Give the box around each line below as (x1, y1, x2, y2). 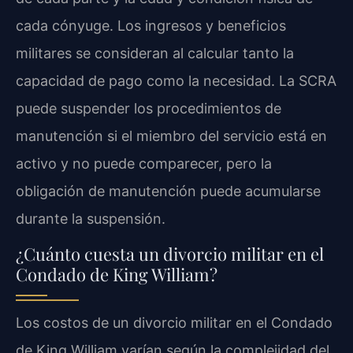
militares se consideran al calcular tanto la (16, 45, 294, 62)
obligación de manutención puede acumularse (16, 183, 321, 200)
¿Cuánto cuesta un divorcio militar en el (16, 242, 324, 266)
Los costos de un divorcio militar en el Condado (16, 314, 333, 332)
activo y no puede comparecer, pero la (16, 155, 272, 173)
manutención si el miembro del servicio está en (16, 128, 327, 145)
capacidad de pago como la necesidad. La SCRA (16, 72, 336, 90)
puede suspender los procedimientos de (16, 100, 281, 117)
